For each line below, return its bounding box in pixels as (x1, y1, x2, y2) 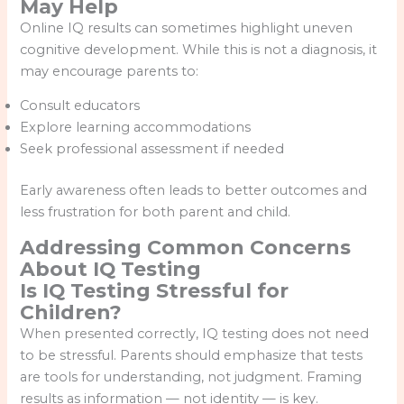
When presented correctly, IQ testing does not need (20, 325, 370, 342)
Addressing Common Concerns (20, 234, 352, 259)
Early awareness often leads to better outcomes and (20, 181, 368, 198)
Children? (20, 299, 123, 324)
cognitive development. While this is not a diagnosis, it (20, 41, 378, 58)
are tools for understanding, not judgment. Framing (20, 368, 363, 385)
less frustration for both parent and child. (20, 203, 291, 220)
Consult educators (20, 97, 141, 115)
